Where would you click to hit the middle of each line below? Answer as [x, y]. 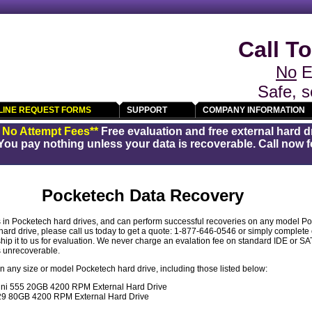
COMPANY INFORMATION [254, 110]
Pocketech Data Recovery [142, 196]
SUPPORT [147, 110]
